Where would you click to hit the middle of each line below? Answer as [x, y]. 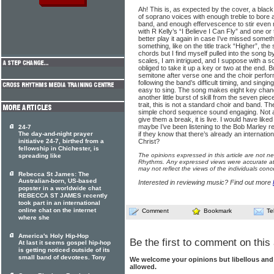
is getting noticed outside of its [64, 250]
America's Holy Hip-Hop [54, 236]
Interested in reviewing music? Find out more [206, 183]
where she [34, 218]
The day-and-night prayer [56, 134]
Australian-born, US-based [57, 181]
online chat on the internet [57, 210]
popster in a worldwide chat [60, 188]
